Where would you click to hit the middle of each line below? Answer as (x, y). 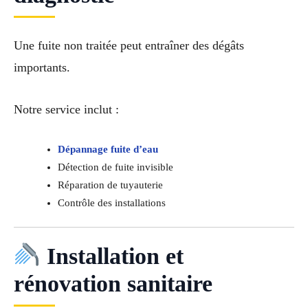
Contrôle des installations (111, 203)
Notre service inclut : (66, 110)
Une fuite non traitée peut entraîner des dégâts (129, 46)
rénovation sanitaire (113, 283)
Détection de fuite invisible (115, 167)
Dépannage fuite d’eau (108, 150)
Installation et (112, 256)
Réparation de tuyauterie (110, 185)
